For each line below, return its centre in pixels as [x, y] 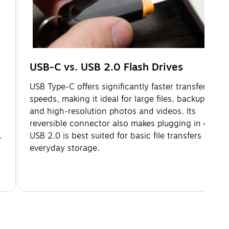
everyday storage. [65, 148]
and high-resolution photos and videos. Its [113, 111]
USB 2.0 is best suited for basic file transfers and [124, 136]
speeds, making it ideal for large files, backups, [120, 99]
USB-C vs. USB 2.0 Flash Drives [106, 67]
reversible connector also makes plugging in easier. [129, 123]
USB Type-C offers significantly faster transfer [118, 87]
